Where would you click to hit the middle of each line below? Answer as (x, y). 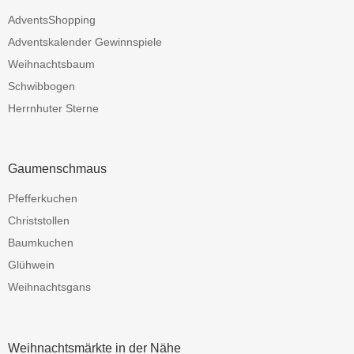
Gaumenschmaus (57, 169)
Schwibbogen (41, 86)
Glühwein (31, 265)
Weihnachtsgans (49, 287)
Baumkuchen (41, 243)
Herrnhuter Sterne (53, 108)
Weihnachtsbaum (51, 64)
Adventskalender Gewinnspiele (85, 41)
